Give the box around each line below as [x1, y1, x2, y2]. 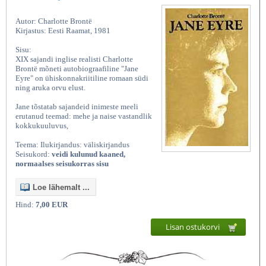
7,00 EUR [36, 200, 68, 210]
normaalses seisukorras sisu [15, 159, 109, 169]
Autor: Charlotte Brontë [15, 17, 92, 26]
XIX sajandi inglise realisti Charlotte [15, 55, 133, 64]
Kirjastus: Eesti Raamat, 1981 [15, 26, 110, 36]
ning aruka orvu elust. [15, 83, 85, 93]
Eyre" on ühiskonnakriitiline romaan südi [15, 74, 148, 83]
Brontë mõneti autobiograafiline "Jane [15, 64, 138, 74]
